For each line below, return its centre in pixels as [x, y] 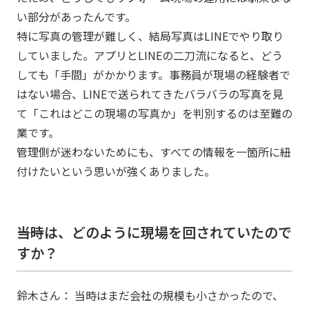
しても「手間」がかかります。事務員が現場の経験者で [153, 75]
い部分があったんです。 [76, 17]
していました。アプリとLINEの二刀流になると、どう [150, 56]
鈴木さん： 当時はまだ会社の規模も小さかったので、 [150, 296]
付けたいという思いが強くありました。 [116, 171]
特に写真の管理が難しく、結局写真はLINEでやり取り [150, 36]
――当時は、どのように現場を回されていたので [154, 232]
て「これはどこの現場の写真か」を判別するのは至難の [154, 113]
